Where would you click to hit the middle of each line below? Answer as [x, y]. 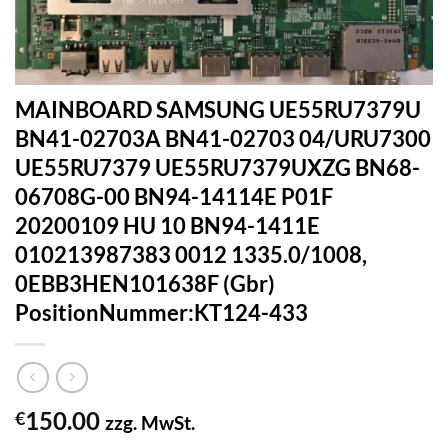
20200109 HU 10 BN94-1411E [167, 225]
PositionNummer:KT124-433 [161, 312]
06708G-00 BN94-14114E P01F [174, 196]
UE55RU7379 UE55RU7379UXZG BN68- [217, 167]
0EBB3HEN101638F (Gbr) [153, 283]
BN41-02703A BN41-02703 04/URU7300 [223, 138]
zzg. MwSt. [150, 423]
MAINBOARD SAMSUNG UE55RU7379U [218, 109]
